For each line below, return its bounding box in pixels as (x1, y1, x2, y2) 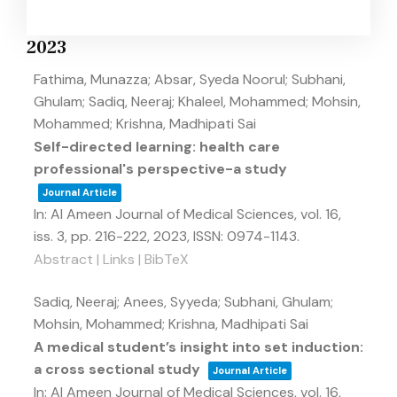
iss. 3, (34, 227, 71, 245)
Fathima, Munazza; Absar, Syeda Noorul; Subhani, (34, 70, 346, 89)
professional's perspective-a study (34, 160, 287, 178)
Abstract (34, 250, 93, 269)
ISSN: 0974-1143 (193, 227, 297, 245)
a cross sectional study (34, 360, 200, 378)
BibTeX (144, 250, 189, 269)
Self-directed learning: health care (34, 137, 280, 156)
